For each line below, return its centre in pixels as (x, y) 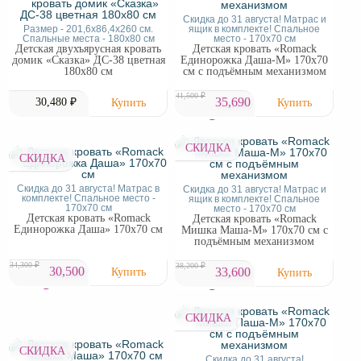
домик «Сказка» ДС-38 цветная (88, 60)
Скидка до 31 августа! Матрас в (89, 189)
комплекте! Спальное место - (88, 198)
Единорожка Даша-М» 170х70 (255, 60)
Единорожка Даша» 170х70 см (89, 229)
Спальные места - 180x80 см (88, 39)
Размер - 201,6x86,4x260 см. (89, 29)
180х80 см (89, 71)
